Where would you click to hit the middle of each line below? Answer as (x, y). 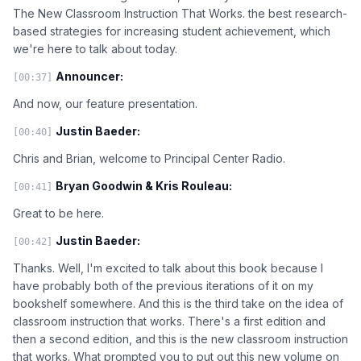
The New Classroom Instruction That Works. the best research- (180, 13)
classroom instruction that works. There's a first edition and (169, 321)
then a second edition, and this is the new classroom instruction (180, 338)
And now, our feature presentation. (105, 103)
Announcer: (89, 76)
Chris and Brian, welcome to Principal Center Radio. (149, 158)
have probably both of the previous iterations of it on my (163, 285)
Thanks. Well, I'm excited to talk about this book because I (168, 268)
